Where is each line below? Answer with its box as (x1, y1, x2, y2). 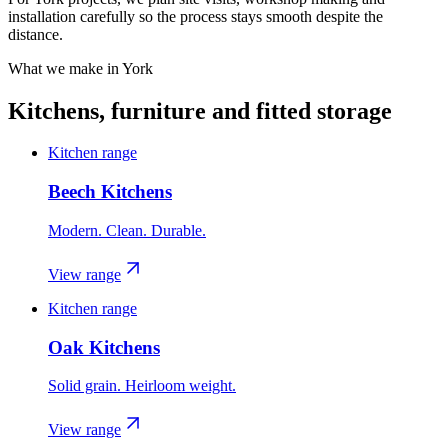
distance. (8, 25, 63, 43)
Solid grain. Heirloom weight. (48, 377, 236, 395)
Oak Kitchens (48, 336, 160, 358)
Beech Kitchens (48, 181, 172, 203)
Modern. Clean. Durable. (48, 221, 206, 239)
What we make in (8, 59, 122, 77)
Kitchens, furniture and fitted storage (8, 97, 392, 124)
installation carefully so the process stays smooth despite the (8, 7, 383, 25)
